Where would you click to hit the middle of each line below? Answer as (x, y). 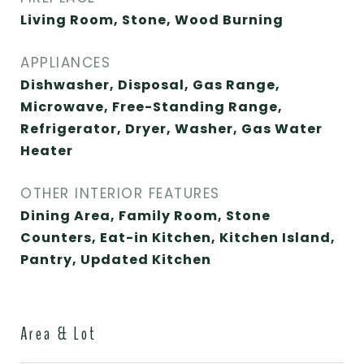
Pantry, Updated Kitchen (116, 260)
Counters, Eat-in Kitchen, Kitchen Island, (178, 238)
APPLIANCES (65, 63)
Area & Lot (58, 334)
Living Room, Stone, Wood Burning (152, 20)
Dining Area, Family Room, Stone (145, 216)
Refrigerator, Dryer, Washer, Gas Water (171, 129)
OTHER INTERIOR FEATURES (120, 193)
